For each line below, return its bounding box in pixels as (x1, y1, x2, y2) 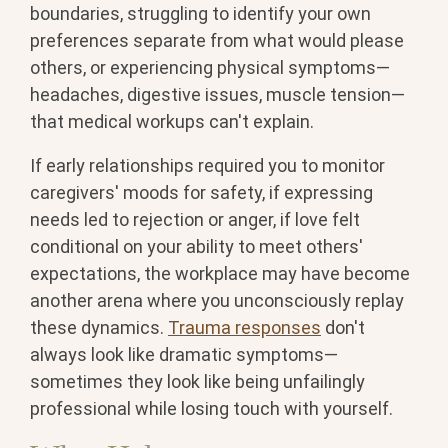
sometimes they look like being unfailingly (30, 371, 365, 393)
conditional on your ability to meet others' (30, 236, 363, 258)
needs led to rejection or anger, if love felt (30, 209, 360, 231)
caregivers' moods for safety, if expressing (30, 182, 373, 204)
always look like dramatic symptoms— (30, 344, 338, 366)
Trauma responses (168, 317, 321, 339)
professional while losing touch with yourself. (30, 398, 393, 420)
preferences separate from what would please (30, 30, 404, 52)
